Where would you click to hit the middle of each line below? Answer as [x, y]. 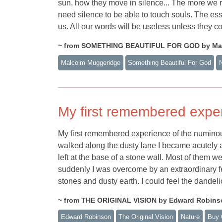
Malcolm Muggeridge [90, 62]
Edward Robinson [86, 217]
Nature [190, 217]
